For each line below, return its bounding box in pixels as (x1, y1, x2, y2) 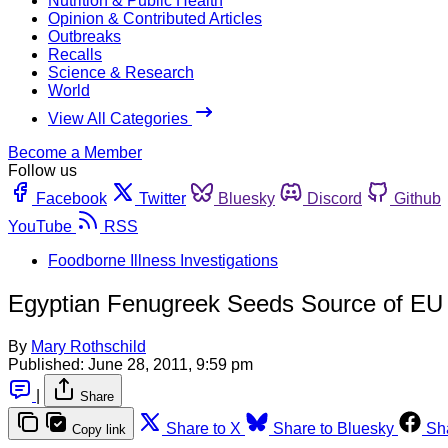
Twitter (139, 189, 186, 207)
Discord (307, 189, 362, 207)
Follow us (8, 161, 77, 179)
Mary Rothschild (31, 337, 146, 355)
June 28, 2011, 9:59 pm (88, 355, 253, 373)
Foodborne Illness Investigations (48, 251, 278, 269)
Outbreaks (48, 27, 121, 45)
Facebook (36, 189, 107, 207)
